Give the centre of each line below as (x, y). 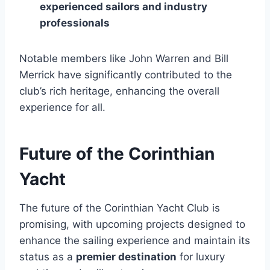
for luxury (201, 256)
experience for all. (62, 107)
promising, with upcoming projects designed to (132, 224)
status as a (48, 256)
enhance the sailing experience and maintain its (135, 240)
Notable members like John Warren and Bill (124, 58)
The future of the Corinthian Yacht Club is (120, 208)
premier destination (126, 256)
